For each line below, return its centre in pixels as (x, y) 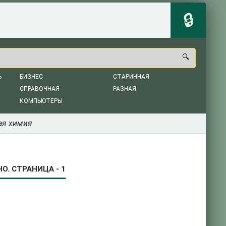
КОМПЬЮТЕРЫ (41, 101)
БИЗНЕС (31, 77)
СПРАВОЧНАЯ (40, 89)
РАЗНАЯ (125, 89)
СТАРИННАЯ (131, 77)
